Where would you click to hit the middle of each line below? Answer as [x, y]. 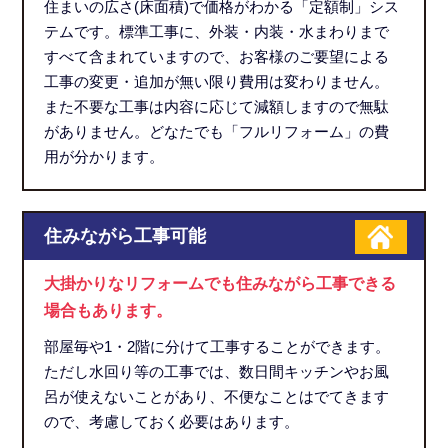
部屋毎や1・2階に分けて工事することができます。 [217, 347]
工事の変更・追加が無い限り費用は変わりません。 [217, 82]
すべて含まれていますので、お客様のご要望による [217, 57]
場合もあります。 [108, 311]
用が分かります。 [104, 157]
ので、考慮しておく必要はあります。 [172, 422]
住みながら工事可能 [125, 236]
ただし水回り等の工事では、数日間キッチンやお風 [217, 372]
